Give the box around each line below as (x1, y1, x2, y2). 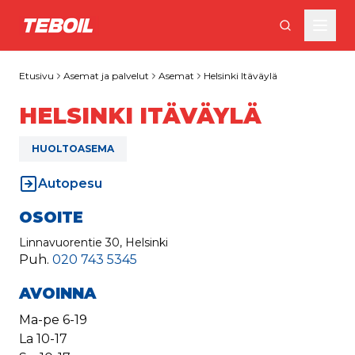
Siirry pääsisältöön (18, 10, 144, 25)
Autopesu (38, 176, 102, 191)
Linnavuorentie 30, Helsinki (19, 235, 168, 250)
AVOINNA (19, 284, 96, 303)
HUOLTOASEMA (32, 143, 114, 155)
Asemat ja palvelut (63, 70, 149, 82)
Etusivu (19, 70, 54, 82)
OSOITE (19, 208, 83, 227)
